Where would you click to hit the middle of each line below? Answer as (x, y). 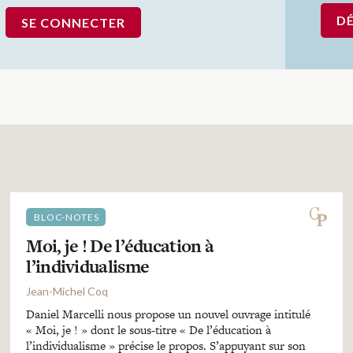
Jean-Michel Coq (67, 291)
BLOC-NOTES (67, 217)
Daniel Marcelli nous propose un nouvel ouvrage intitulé (169, 314)
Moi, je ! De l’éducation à (120, 246)
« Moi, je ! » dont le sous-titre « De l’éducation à (149, 330)
